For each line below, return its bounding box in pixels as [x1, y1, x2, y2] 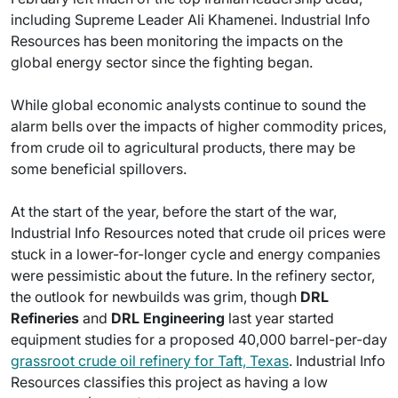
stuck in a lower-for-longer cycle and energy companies [11, 244, 380, 263]
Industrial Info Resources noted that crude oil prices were [11, 223, 386, 242]
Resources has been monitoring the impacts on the [11, 31, 343, 50]
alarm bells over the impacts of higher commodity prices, [11, 116, 386, 135]
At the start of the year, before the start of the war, [11, 202, 337, 220]
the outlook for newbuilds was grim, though [11, 287, 300, 306]
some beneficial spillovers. [11, 159, 187, 178]
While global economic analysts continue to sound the [11, 95, 366, 114]
